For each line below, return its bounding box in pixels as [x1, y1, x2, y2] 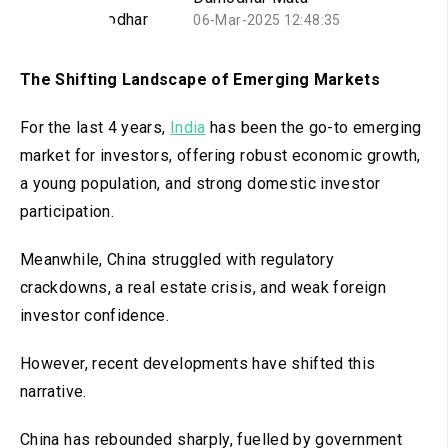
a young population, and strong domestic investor [20, 174, 381, 194]
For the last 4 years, [20, 118, 170, 138]
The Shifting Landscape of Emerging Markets [20, 70, 381, 90]
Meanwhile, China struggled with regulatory [20, 250, 335, 270]
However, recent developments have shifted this [20, 354, 376, 374]
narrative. [20, 382, 87, 402]
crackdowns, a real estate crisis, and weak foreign [20, 278, 386, 298]
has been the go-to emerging [205, 118, 422, 138]
